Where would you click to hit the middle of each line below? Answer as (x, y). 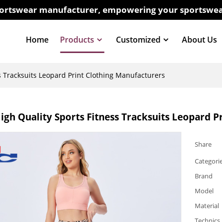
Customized (138, 39)
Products (77, 39)
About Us (200, 39)
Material (207, 206)
